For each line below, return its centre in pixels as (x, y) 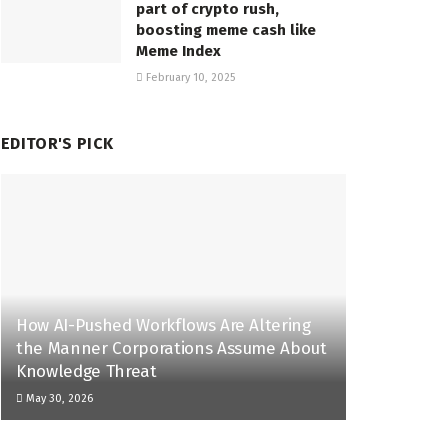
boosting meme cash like (226, 29)
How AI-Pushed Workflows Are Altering (163, 326)
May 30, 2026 (58, 399)
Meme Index (178, 50)
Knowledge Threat (89, 372)
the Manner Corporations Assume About (171, 349)
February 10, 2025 (189, 77)
